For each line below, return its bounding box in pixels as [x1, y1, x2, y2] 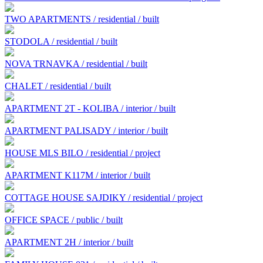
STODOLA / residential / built [5, 36, 117, 46]
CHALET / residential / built [5, 80, 111, 91]
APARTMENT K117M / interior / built [5, 170, 150, 180]
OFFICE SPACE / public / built [5, 214, 123, 225]
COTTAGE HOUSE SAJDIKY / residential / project [5, 192, 203, 203]
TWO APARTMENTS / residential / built [5, 14, 159, 24]
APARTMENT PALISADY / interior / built [5, 125, 168, 136]
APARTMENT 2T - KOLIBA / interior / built [5, 103, 176, 113]
